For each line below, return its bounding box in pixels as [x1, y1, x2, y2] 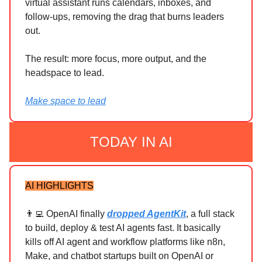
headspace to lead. [25, 68, 104, 78]
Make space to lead [25, 96, 106, 106]
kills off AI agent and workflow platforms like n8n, [25, 237, 225, 247]
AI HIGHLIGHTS [25, 181, 94, 191]
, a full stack [186, 209, 235, 219]
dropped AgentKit [107, 209, 186, 219]
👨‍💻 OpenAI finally [25, 209, 107, 219]
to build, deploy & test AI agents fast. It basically [25, 223, 220, 233]
